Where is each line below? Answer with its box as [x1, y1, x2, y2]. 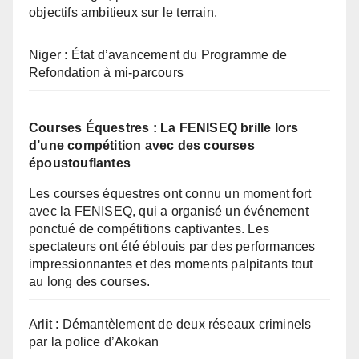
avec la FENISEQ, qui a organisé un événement [29, 204, 309, 218]
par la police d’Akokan [29, 334, 159, 349]
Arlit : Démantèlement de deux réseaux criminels [29, 317, 312, 331]
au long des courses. [29, 274, 150, 288]
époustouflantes [29, 155, 131, 170]
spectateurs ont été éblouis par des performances [29, 239, 316, 253]
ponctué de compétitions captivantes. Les [29, 221, 269, 236]
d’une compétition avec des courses [29, 138, 255, 152]
